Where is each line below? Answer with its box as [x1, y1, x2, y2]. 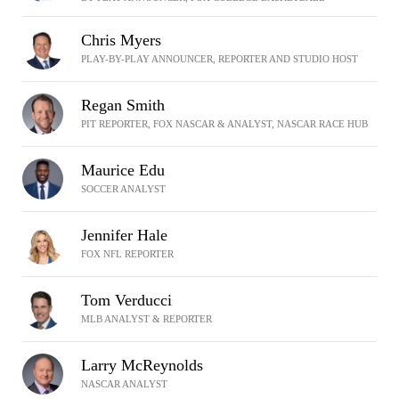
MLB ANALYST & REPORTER [81, 313, 212, 324]
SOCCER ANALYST [81, 183, 166, 194]
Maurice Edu [81, 161, 165, 179]
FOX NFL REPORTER [81, 248, 174, 259]
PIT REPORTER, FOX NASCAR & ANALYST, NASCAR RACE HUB [81, 118, 368, 129]
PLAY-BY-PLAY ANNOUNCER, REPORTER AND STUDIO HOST [81, 53, 358, 64]
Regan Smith [81, 96, 165, 114]
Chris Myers [81, 31, 161, 49]
